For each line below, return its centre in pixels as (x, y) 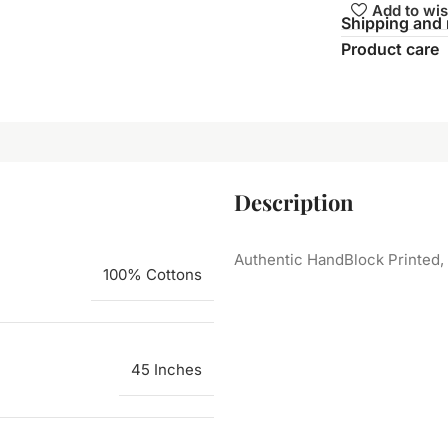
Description (294, 202)
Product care (390, 49)
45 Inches (166, 370)
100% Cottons (152, 275)
